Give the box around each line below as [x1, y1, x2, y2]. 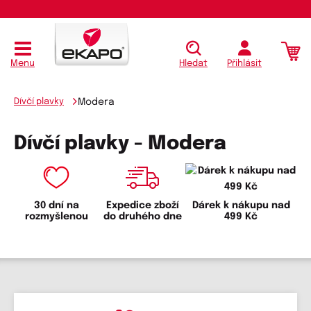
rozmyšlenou [25, 212, 89, 222]
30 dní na [34, 201, 80, 211]
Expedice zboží [106, 201, 179, 211]
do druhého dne [103, 212, 182, 222]
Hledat [179, 59, 208, 69]
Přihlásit [227, 59, 262, 69]
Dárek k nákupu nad [192, 201, 290, 211]
